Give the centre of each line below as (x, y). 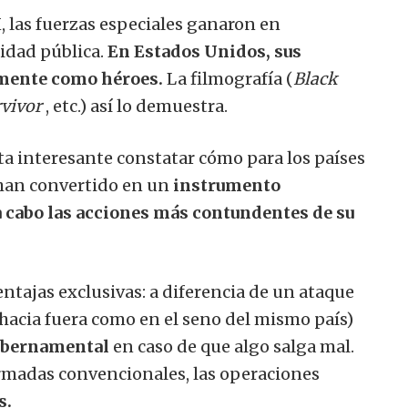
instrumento (227, 186)
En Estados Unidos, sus (204, 52)
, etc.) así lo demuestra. (137, 107)
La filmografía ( (228, 79)
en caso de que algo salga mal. (234, 347)
